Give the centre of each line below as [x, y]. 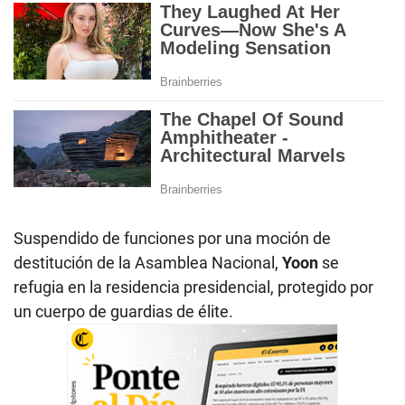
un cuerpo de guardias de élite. [123, 311]
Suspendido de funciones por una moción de [172, 238]
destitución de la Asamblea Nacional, [148, 262]
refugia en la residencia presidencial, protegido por [193, 287]
